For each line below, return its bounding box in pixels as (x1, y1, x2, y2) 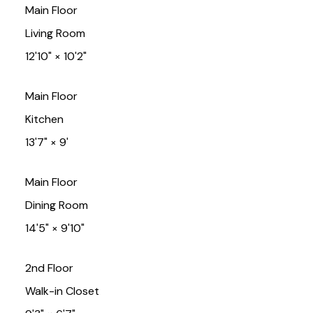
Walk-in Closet (24, 284, 99, 299)
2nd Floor (24, 261, 73, 276)
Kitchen (24, 112, 64, 127)
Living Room (24, 26, 85, 41)
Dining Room (24, 198, 88, 213)
